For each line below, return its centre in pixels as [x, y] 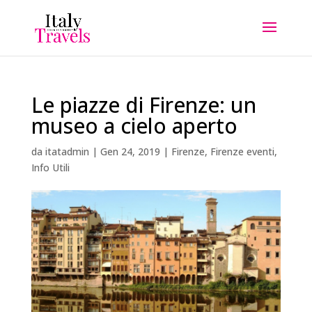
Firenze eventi [242, 151]
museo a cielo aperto [134, 126]
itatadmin [67, 151]
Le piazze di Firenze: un [143, 105]
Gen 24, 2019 [130, 151]
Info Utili [50, 167]
